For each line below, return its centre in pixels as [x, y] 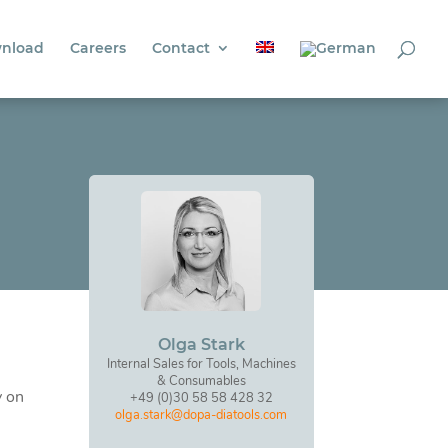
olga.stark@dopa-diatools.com [201, 415]
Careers [98, 48]
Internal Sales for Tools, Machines [201, 364]
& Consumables [201, 381]
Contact [181, 48]
